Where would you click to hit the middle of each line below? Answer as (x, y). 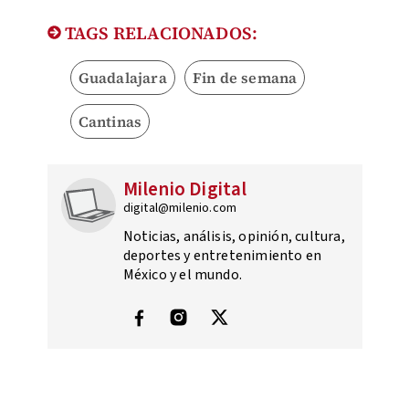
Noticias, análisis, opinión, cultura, (234, 237)
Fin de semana (245, 78)
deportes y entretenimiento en (222, 256)
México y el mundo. (183, 275)
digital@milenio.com (180, 209)
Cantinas (110, 122)
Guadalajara (122, 78)
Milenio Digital (185, 189)
